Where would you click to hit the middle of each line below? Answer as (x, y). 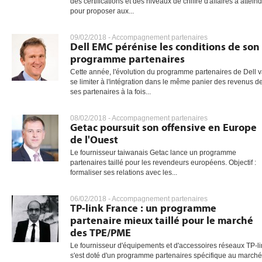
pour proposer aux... (102, 11)
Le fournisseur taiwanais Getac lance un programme (153, 153)
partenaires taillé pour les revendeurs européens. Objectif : (163, 163)
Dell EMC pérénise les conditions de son (165, 47)
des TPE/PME (101, 233)
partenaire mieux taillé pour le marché (162, 221)
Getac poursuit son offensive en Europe (163, 128)
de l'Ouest (94, 140)
